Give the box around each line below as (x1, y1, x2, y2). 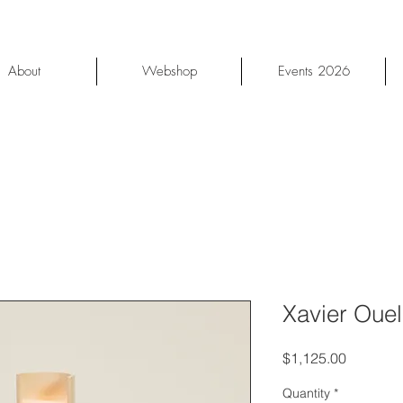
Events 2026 (277, 62, 350, 80)
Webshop (141, 62, 197, 80)
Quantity (282, 385, 330, 401)
